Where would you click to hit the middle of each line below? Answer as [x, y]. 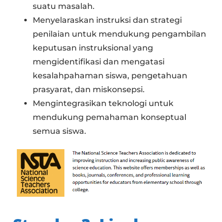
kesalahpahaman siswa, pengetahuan [110, 76]
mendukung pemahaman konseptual [110, 117]
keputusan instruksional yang [93, 48]
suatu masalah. [64, 6]
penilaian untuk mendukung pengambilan [120, 34]
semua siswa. [60, 131]
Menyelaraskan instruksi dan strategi [108, 20]
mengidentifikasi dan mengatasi [99, 62]
